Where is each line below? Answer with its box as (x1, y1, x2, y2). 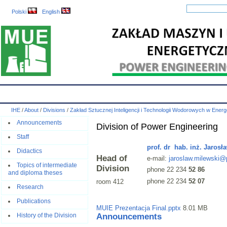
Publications (16, 198, 51, 205)
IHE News (75, 88, 104, 96)
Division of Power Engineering (96, 121, 218, 132)
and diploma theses (8, 169, 62, 177)
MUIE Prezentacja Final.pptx (96, 204, 181, 212)
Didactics (16, 147, 42, 155)
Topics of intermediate (16, 162, 77, 169)
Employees (152, 88, 185, 96)
